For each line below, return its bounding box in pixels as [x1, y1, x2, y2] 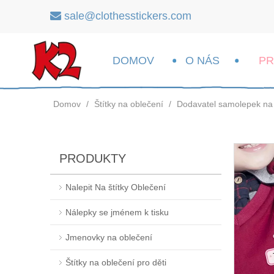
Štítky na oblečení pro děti [65, 257, 166, 267]
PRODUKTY [59, 152, 126, 165]
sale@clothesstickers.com [64, 10, 191, 22]
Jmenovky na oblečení [65, 232, 152, 242]
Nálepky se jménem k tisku [65, 207, 169, 217]
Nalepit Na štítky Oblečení [65, 182, 166, 192]
